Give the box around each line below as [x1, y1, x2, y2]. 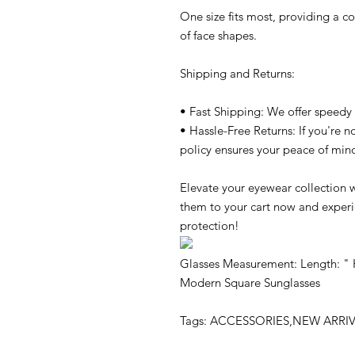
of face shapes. [180, 28, 257, 44]
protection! [180, 218, 239, 234]
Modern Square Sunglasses [180, 275, 320, 291]
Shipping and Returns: [180, 66, 295, 82]
